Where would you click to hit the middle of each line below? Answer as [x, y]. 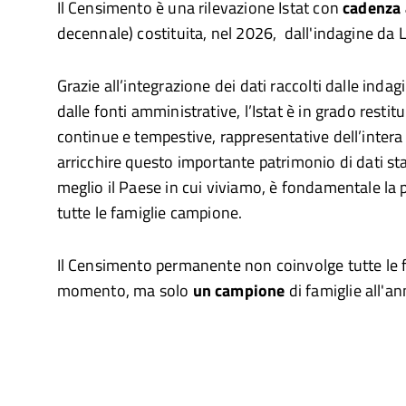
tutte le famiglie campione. [150, 213]
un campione [239, 290]
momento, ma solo [125, 290]
